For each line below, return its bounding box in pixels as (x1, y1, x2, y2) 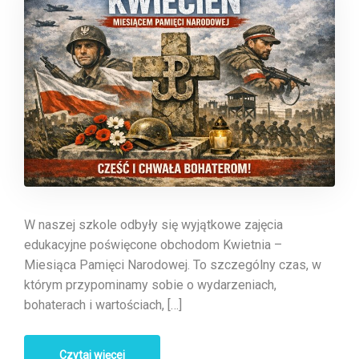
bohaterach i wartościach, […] (24, 297, 182, 313)
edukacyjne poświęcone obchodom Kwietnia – (24, 237, 282, 253)
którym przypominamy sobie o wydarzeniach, (24, 277, 276, 293)
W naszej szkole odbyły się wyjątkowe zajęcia (24, 217, 283, 233)
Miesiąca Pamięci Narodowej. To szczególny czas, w (24, 257, 321, 273)
